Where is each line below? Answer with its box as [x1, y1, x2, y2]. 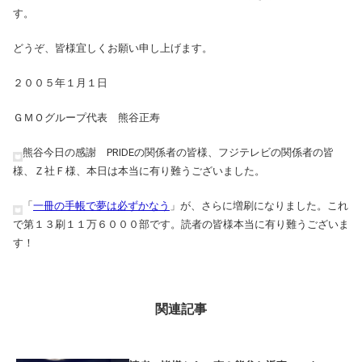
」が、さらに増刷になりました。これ [170, 199, 348, 212]
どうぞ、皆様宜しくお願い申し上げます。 [13, 41, 213, 54]
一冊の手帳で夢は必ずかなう [33, 199, 170, 212]
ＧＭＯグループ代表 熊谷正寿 [13, 111, 160, 124]
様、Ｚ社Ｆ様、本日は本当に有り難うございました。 [13, 164, 265, 177]
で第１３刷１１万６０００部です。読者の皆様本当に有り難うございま [13, 217, 349, 230]
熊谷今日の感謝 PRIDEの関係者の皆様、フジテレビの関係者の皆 [23, 145, 334, 158]
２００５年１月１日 [13, 76, 107, 89]
